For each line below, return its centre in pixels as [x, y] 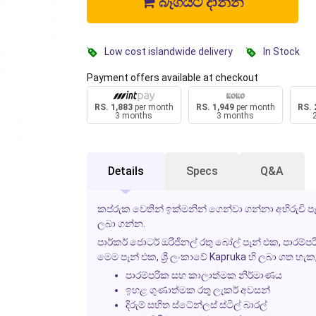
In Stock [281, 51]
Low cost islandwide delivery [168, 51]
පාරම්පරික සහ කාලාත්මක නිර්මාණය [203, 275]
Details [126, 171]
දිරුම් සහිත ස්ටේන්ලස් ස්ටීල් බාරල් [196, 305]
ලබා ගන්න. [121, 224]
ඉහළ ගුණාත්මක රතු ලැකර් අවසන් [197, 290]
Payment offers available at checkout [172, 77]
